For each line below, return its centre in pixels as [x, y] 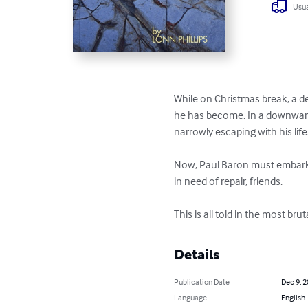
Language [191, 297]
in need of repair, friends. [229, 180]
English [293, 297]
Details [197, 254]
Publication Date [202, 281]
